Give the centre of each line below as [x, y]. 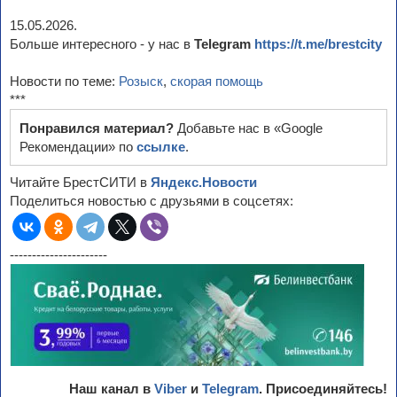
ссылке [161, 147]
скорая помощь [217, 82]
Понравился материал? [98, 128]
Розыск [141, 82]
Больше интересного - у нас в [102, 44]
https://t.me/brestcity [318, 44]
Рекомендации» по [78, 147]
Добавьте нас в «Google [250, 128]
